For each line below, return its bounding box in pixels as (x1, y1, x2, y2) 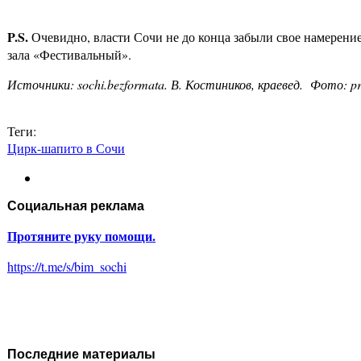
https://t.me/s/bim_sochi (7, 258, 127, 276)
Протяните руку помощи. (7, 226, 156, 246)
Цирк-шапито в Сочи (7, 139, 125, 157)
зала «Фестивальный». (7, 46, 131, 64)
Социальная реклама (7, 199, 144, 214)
